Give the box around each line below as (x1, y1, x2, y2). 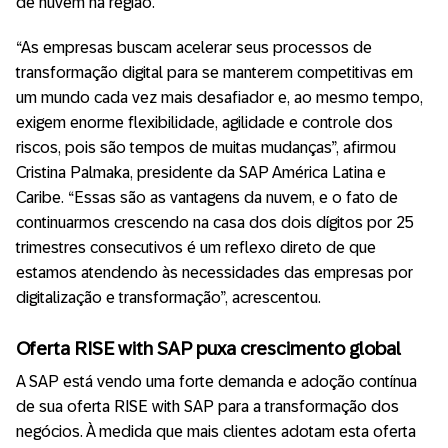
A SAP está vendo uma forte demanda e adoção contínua (16, 373, 417, 391)
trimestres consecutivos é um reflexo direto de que (16, 238, 376, 256)
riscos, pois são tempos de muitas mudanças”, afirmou (16, 138, 396, 156)
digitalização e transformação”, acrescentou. (16, 288, 321, 306)
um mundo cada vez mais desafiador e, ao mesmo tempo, (16, 88, 423, 106)
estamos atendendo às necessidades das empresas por (16, 263, 413, 281)
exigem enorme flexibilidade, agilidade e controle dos (16, 113, 393, 131)
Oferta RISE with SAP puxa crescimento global (16, 337, 401, 359)
